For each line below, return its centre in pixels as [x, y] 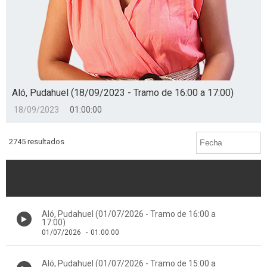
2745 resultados [37, 142]
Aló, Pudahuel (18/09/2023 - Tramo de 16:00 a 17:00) [123, 93]
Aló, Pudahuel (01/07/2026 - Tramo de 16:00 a [129, 214]
